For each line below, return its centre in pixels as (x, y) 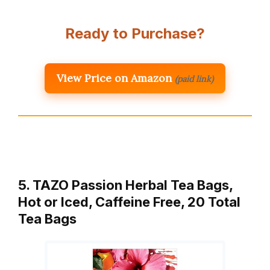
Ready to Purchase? (135, 34)
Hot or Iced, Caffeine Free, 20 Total (129, 202)
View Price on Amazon (114, 78)
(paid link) (194, 79)
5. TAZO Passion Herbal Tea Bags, (125, 185)
